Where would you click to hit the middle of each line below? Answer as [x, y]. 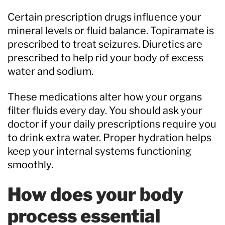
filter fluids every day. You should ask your [105, 110]
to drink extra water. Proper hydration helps [109, 137]
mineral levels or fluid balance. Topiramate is [111, 30]
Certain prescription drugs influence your [104, 17]
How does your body [95, 194]
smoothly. [30, 164]
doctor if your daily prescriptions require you [112, 124]
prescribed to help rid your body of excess [105, 58]
